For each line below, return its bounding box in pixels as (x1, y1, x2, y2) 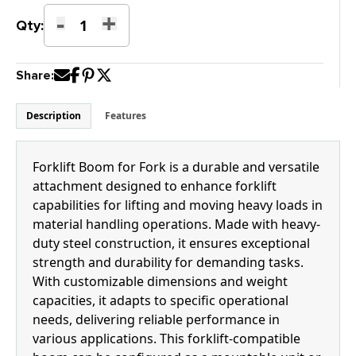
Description (26, 109, 81, 122)
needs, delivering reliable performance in (33, 311, 280, 328)
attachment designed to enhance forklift (33, 177, 277, 195)
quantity (56, 120, 123, 139)
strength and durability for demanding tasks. (33, 253, 304, 271)
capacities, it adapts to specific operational (33, 292, 288, 309)
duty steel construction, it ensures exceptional (33, 234, 310, 252)
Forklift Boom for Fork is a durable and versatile (33, 158, 319, 176)
